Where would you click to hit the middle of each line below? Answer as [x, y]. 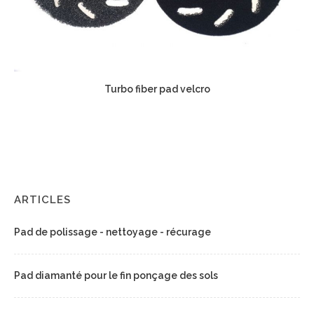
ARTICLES [42, 199]
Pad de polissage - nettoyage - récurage [112, 232]
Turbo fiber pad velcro [157, 89]
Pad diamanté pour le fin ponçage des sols [116, 275]
